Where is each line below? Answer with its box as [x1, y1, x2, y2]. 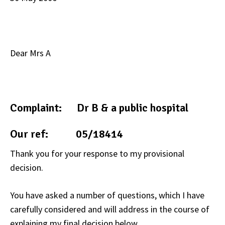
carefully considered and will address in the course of [10, 203, 209, 215]
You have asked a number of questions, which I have [10, 189, 204, 201]
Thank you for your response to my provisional [10, 147, 184, 159]
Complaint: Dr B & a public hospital [10, 101, 188, 115]
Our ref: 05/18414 [10, 127, 123, 141]
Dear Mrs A [10, 47, 51, 59]
